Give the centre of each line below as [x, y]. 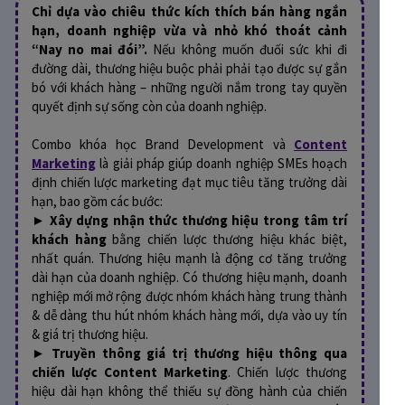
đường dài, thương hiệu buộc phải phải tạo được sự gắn [190, 68]
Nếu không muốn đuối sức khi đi [250, 49]
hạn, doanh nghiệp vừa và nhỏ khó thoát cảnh [190, 30]
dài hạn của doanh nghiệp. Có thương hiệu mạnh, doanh [190, 277]
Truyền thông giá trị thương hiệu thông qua [199, 353]
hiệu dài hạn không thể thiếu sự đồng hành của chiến [190, 391]
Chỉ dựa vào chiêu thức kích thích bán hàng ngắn [190, 11]
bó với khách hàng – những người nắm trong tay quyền [190, 87]
